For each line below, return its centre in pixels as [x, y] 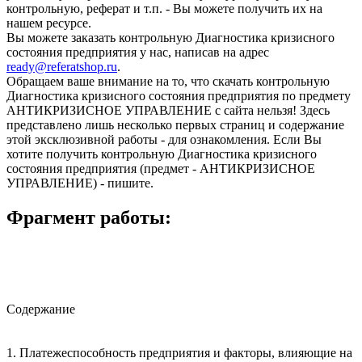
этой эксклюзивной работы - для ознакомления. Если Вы [164, 139]
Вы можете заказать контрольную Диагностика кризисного [170, 37]
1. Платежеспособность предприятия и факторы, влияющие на [179, 353]
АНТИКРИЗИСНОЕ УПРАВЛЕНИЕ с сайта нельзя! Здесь [168, 110]
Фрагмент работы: [89, 217]
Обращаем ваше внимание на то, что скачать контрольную [168, 81]
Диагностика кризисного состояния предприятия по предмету [179, 95]
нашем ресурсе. [49, 23]
